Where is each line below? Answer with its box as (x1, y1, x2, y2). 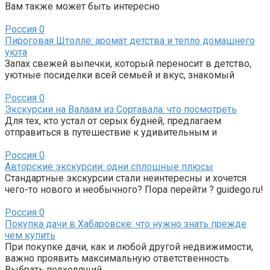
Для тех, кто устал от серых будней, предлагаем (5, 115, 221, 127)
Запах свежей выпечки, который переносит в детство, (5, 57, 251, 69)
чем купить (5, 229, 55, 241)
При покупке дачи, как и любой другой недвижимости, (5, 240, 253, 253)
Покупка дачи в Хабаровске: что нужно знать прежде (5, 218, 246, 230)
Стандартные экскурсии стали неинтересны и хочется (5, 172, 246, 184)
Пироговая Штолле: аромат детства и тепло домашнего (5, 34, 255, 46)
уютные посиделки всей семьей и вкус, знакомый (5, 69, 234, 81)
